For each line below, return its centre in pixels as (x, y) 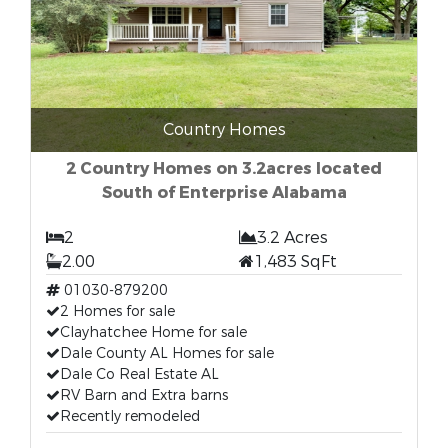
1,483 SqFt (295, 261)
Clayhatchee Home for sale (153, 332)
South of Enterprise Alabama (224, 192)
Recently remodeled (130, 416)
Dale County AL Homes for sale (167, 353)
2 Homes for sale (117, 311)
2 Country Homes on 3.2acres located (224, 168)
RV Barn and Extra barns (144, 395)
